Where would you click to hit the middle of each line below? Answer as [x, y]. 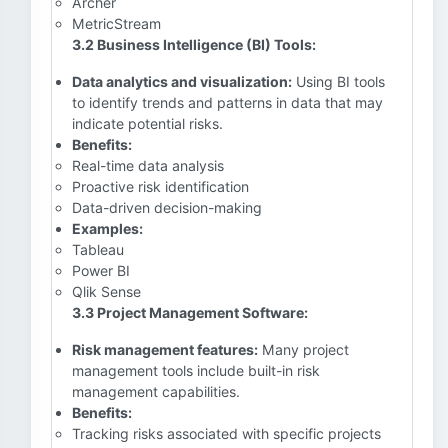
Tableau [98, 249]
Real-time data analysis [148, 165]
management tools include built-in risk [196, 370]
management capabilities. [156, 391]
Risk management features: [165, 349]
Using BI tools [338, 81]
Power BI [101, 270]
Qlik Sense [106, 291]
